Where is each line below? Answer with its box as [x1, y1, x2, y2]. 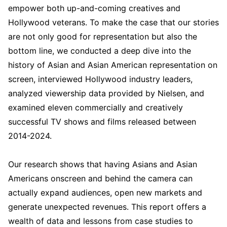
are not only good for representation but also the [8, 31, 197, 42]
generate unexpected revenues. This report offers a [8, 201, 206, 212]
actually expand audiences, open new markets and [8, 187, 202, 198]
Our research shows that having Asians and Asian [8, 159, 197, 169]
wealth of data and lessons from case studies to [8, 215, 193, 226]
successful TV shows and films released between [8, 116, 196, 127]
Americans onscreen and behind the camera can [8, 173, 193, 183]
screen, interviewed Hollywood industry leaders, [8, 73, 193, 84]
